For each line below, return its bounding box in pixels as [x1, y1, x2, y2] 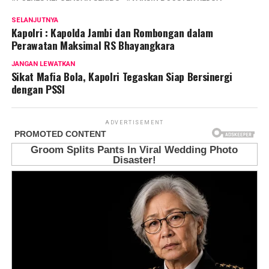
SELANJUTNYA [11, 16, 58, 25]
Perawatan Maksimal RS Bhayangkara [11, 37, 175, 53]
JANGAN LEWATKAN [11, 60, 75, 68]
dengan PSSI [11, 81, 65, 97]
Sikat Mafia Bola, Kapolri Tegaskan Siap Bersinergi [11, 68, 233, 85]
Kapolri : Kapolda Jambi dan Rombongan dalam [11, 25, 213, 41]
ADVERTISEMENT [104, 119, 165, 126]
